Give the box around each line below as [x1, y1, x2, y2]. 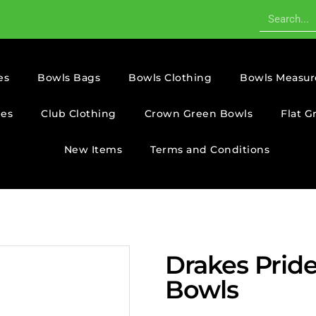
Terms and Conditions [150, 143, 270, 156]
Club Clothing [41, 107, 116, 120]
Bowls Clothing [128, 71, 212, 84]
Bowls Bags [37, 71, 101, 84]
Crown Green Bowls [144, 107, 253, 120]
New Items [63, 143, 123, 156]
